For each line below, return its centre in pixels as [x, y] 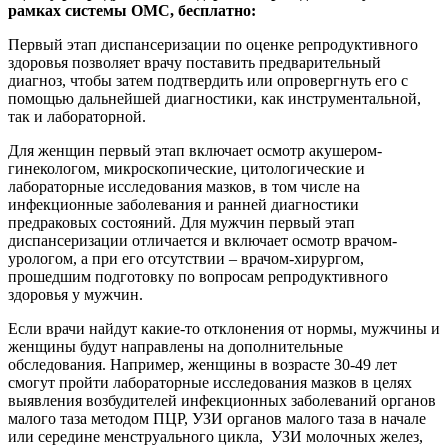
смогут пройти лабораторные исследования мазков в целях [210, 382]
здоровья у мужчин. [75, 294]
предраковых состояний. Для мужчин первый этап [181, 222]
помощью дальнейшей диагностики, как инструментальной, [216, 98]
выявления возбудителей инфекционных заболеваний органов [222, 400]
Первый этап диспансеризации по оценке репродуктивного [213, 44]
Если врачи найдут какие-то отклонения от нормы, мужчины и [224, 328]
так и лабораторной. [77, 116]
